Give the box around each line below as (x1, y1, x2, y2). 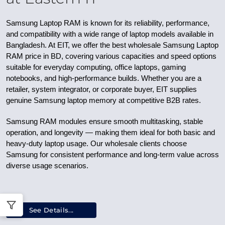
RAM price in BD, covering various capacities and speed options (6, 52, 216, 60)
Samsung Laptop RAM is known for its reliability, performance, (6, 19, 209, 27)
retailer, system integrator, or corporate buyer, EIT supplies (6, 85, 197, 93)
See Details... (29, 206, 74, 214)
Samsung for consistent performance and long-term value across (6, 151, 219, 159)
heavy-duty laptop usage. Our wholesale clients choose (6, 140, 187, 148)
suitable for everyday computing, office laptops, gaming (6, 63, 186, 71)
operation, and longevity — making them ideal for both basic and (6, 129, 215, 137)
